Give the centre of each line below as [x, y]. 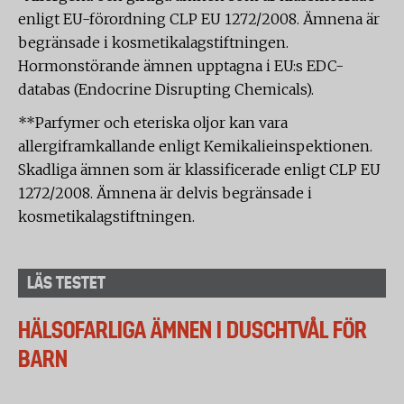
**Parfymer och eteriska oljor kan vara [153, 123]
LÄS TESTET [66, 283]
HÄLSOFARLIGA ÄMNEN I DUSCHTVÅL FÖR [193, 330]
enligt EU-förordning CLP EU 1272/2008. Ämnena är [199, 19]
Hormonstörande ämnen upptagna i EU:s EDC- [181, 66]
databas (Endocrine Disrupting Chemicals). [166, 89]
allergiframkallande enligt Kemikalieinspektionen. [195, 146]
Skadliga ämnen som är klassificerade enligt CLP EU [199, 170]
